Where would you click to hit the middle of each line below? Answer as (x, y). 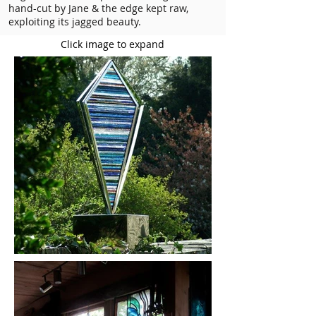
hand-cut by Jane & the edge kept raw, (98, 8)
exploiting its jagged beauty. (75, 22)
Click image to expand (112, 44)
